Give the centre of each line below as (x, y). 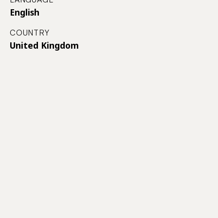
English (25, 12)
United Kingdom (44, 45)
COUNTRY (30, 32)
